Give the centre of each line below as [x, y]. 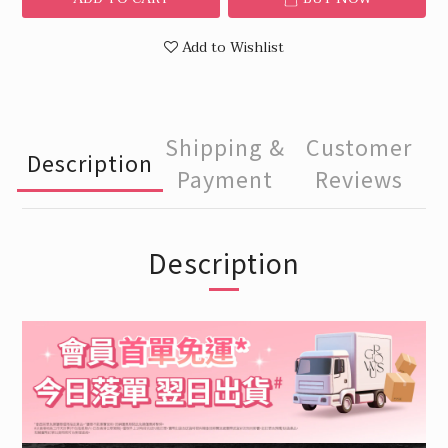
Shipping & [225, 146]
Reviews [359, 178]
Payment [225, 178]
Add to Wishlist [233, 47]
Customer [359, 146]
